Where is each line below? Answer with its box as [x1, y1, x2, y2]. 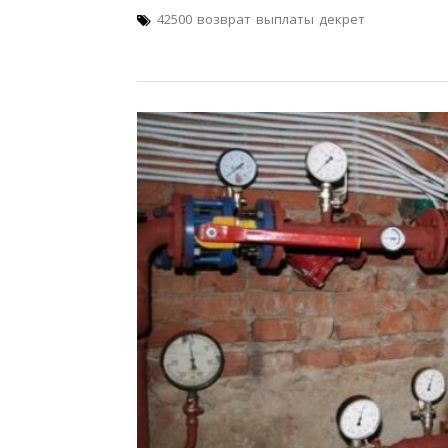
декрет [319, 9, 365, 28]
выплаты [256, 9, 314, 28]
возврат [197, 9, 251, 28]
